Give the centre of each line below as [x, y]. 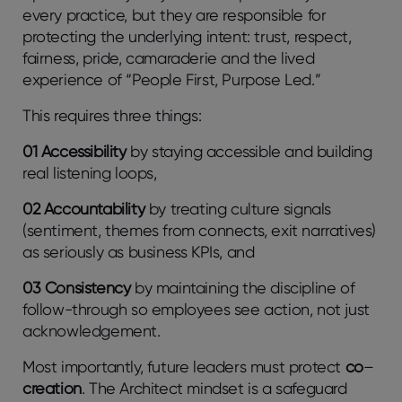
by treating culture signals [240, 208]
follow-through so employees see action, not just [196, 309]
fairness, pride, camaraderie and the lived [169, 57]
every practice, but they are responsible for [175, 14]
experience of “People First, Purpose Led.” [174, 79]
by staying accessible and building [251, 151]
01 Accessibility [77, 151]
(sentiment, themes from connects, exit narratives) [200, 230]
